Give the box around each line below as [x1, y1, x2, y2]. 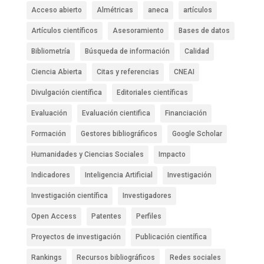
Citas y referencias [96, 68, 159, 77]
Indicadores [31, 171, 70, 180]
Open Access [31, 212, 77, 221]
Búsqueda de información [84, 47, 170, 56]
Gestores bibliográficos [80, 130, 157, 138]
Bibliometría [31, 47, 70, 56]
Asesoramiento [112, 27, 164, 35]
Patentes [91, 212, 121, 221]
